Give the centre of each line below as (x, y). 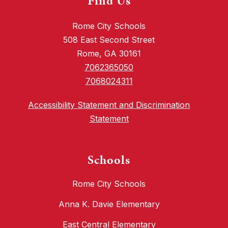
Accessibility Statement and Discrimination (109, 105)
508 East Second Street (109, 40)
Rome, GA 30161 (109, 54)
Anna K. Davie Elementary (109, 204)
